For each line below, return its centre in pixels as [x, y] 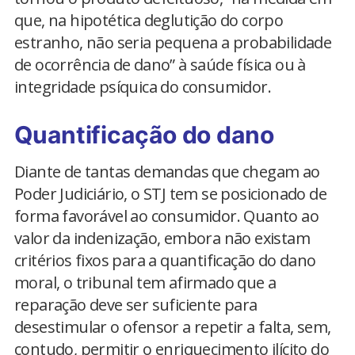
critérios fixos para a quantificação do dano [165, 260]
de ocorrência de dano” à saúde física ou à [160, 65]
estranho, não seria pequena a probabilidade [173, 42]
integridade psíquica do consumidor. [143, 87]
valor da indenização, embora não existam [162, 238]
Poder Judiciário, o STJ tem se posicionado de [170, 194]
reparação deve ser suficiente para [136, 305]
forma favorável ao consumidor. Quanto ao [166, 216]
